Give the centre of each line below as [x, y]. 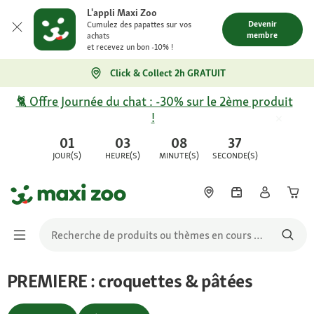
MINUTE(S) [179, 156]
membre [262, 35]
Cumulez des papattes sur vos [139, 25]
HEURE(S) [123, 156]
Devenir [262, 24]
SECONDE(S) [235, 156]
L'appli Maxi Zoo [122, 13]
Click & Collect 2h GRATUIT [168, 73]
